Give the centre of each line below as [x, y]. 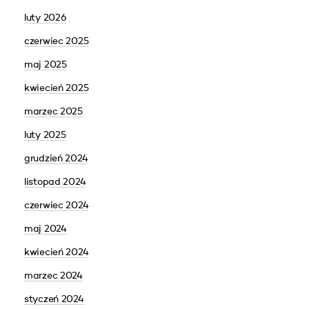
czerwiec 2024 [57, 206]
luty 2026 [46, 18]
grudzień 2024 [56, 159]
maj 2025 [46, 65]
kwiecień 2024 [57, 252]
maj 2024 [46, 229]
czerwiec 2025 [57, 41]
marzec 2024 [53, 276]
